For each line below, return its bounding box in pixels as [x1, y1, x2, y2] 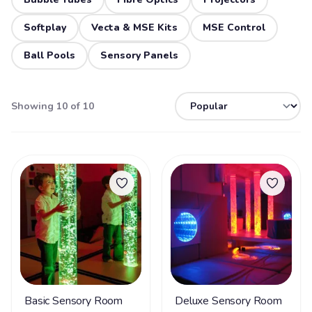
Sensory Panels [100, 49, 178, 62]
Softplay [24, 21, 66, 34]
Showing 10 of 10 [11, 99, 94, 113]
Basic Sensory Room [24, 293, 123, 309]
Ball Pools [24, 49, 75, 62]
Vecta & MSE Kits [91, 21, 178, 34]
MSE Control [203, 21, 265, 34]
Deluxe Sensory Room [175, 293, 282, 309]
